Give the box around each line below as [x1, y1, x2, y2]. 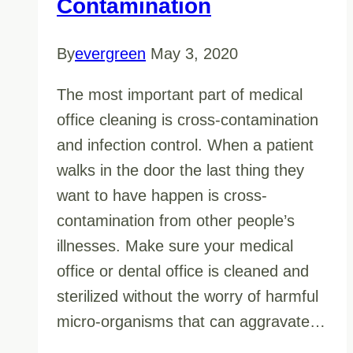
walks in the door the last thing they [57, 161, 304, 179]
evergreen [75, 44, 146, 62]
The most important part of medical [57, 85, 303, 103]
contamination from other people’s [57, 211, 295, 229]
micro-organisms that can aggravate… [57, 312, 325, 330]
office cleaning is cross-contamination [57, 110, 318, 128]
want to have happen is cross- [57, 186, 267, 204]
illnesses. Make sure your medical [57, 236, 293, 255]
